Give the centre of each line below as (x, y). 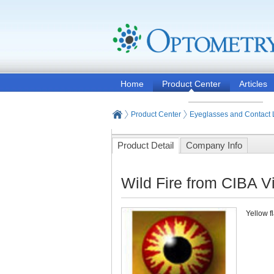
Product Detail (146, 145)
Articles (253, 84)
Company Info (214, 145)
